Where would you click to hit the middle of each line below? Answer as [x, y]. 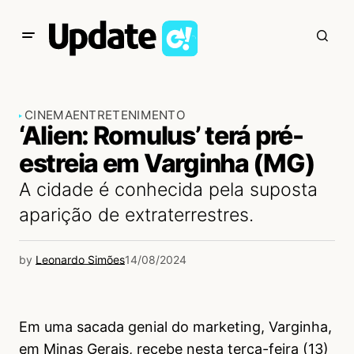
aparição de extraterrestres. [136, 215]
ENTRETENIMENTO [129, 115]
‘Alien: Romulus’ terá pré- [161, 136]
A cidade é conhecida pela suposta [168, 190]
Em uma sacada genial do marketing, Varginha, [175, 327]
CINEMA [49, 115]
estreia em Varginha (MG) [167, 163]
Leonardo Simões [80, 260]
